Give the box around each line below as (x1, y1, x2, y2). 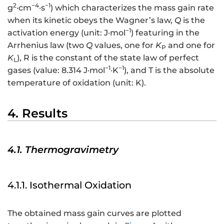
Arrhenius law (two (7, 40, 86, 50)
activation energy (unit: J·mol (7, 27, 125, 37)
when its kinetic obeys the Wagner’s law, (7, 15, 174, 25)
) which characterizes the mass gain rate (50, 2, 214, 12)
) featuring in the (131, 27, 199, 37)
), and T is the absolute (124, 65, 214, 75)
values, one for (92, 40, 155, 50)
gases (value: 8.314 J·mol (7, 65, 105, 75)
